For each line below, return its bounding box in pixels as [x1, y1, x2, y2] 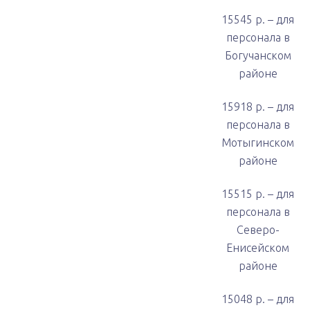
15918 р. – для [221, 100, 294, 113]
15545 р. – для [221, 13, 294, 26]
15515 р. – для [221, 188, 294, 200]
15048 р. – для [221, 293, 294, 305]
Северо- [236, 224, 280, 236]
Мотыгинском [221, 136, 294, 149]
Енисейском [226, 241, 289, 254]
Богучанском [224, 49, 291, 62]
